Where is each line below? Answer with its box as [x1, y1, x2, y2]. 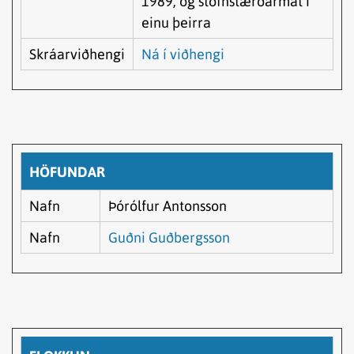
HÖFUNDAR [29, 164, 105, 181]
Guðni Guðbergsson [108, 229, 230, 247]
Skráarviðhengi [29, 46, 125, 62]
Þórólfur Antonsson [108, 198, 227, 215]
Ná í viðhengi [141, 46, 224, 62]
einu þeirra [141, 14, 211, 31]
